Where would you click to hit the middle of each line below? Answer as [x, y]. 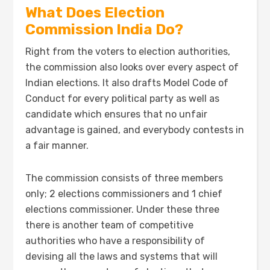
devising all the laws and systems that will [122, 256]
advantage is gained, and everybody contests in [135, 130]
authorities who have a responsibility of [115, 241]
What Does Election [95, 13]
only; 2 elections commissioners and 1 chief [124, 194]
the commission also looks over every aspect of [132, 67]
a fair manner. [57, 146]
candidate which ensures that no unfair [117, 114]
